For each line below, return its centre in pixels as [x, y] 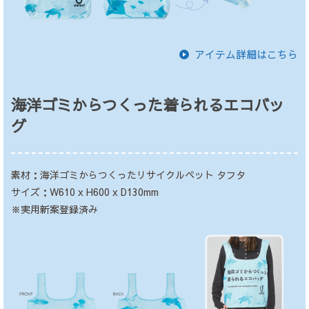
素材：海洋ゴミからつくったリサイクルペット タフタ [128, 174]
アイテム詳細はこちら [247, 54]
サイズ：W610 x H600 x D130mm [84, 191]
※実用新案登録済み [54, 209]
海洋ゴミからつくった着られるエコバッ [147, 105]
